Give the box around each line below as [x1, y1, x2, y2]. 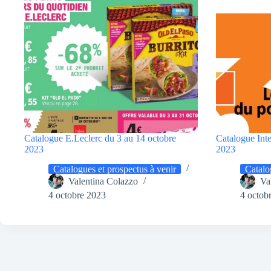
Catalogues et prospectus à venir [53, 164, 176, 175]
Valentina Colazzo [68, 176, 138, 187]
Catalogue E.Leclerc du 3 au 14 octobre [24, 133, 176, 144]
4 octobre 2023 [48, 190, 106, 201]
